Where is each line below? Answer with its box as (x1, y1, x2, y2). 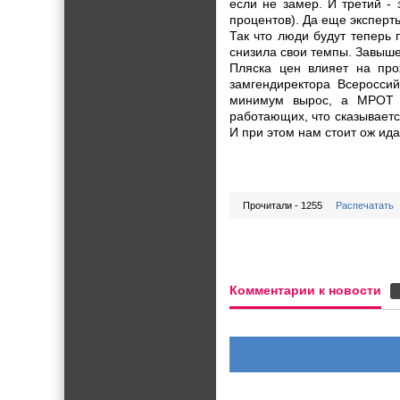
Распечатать (336, 200, 394, 211)
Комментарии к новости (229, 283, 381, 297)
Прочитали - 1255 (243, 200, 322, 211)
